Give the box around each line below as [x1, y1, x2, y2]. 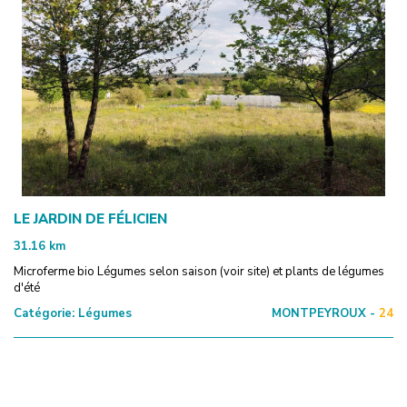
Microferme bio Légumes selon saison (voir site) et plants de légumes [14, 263, 384, 280]
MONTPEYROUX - [272, 304, 375, 322]
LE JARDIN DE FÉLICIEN [14, 209, 167, 228]
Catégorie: [14, 304, 74, 322]
